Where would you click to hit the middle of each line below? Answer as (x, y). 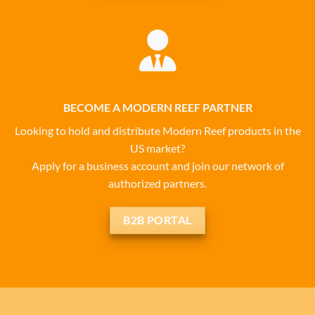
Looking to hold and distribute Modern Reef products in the (157, 131)
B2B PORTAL (157, 220)
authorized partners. (157, 184)
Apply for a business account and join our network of (157, 166)
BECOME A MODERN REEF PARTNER (157, 108)
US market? (157, 148)
